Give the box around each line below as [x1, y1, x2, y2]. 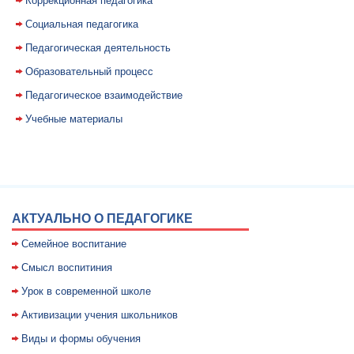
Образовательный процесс [25, 66, 153, 77]
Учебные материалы [25, 113, 122, 125]
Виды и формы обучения [21, 333, 141, 345]
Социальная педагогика [25, 18, 138, 30]
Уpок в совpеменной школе [21, 285, 151, 297]
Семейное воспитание [21, 238, 126, 250]
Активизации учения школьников [21, 309, 178, 321]
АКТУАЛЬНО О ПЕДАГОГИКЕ [12, 212, 193, 225]
